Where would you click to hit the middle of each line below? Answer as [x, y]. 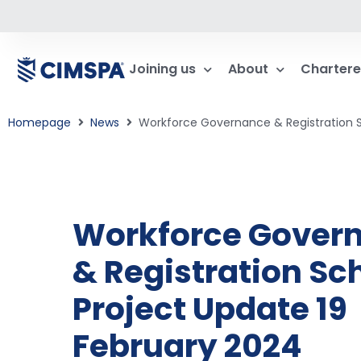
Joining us [162, 69]
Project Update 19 [210, 309]
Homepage [39, 122]
